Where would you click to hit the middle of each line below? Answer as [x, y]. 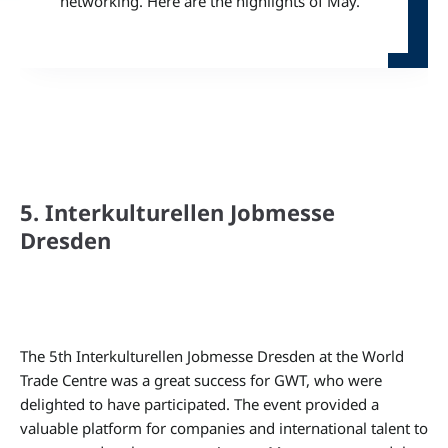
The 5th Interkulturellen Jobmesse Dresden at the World [212, 356]
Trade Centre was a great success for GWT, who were [201, 380]
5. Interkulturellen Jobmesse [177, 212]
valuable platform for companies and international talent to [224, 428]
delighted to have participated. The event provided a [199, 404]
